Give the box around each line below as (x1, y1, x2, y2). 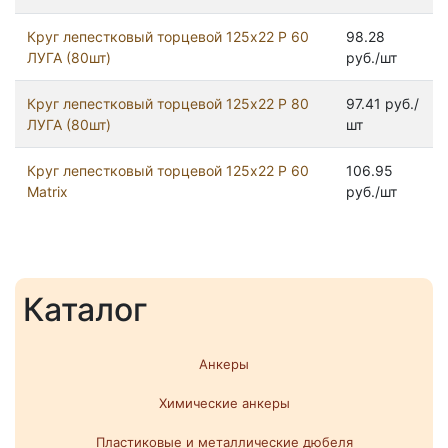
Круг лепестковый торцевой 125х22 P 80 (27, 94, 309, 112)
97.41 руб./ (346, 94, 419, 112)
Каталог (23, 289, 148, 329)
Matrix (27, 182, 68, 200)
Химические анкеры (158, 394, 290, 411)
